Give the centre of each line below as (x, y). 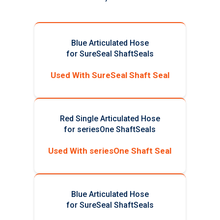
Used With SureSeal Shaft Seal (110, 75)
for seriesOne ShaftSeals (110, 130)
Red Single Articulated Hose (110, 119)
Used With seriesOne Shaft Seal (110, 151)
